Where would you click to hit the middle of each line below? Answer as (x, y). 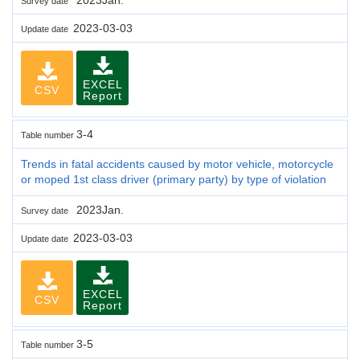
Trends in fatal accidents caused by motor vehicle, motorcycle (177, 164)
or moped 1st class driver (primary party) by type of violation (174, 179)
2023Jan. (98, 209)
